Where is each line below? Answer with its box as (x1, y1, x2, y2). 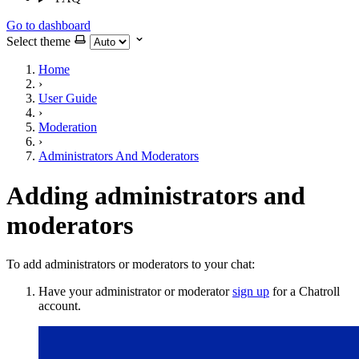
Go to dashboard (6, 18, 91, 33)
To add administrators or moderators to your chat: (6, 257, 255, 272)
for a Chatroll (269, 284, 340, 299)
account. (38, 299, 81, 313)
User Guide (38, 91, 97, 106)
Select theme (6, 34, 71, 49)
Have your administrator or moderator (38, 284, 232, 299)
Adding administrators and (6, 180, 305, 210)
